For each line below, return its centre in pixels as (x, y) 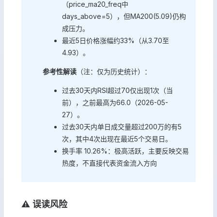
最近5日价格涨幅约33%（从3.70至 (116, 40)
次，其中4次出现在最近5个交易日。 (117, 139)
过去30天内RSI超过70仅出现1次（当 (117, 90)
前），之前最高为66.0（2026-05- (115, 102)
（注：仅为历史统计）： (114, 71)
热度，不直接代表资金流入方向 (109, 163)
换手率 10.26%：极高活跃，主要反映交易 (125, 151)
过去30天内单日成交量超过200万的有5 (122, 127)
